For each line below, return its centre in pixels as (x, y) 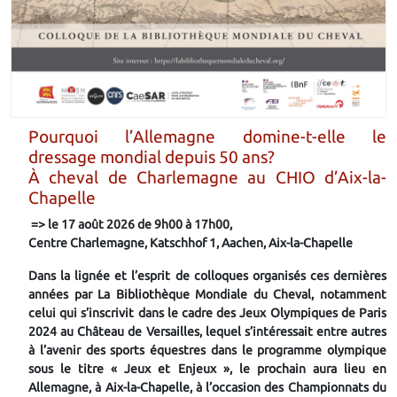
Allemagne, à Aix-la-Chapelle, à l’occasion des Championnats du (207, 387)
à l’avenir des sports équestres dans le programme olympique (207, 350)
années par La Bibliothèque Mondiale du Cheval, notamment (207, 294)
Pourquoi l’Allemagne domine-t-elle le (207, 136)
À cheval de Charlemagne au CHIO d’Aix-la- (207, 177)
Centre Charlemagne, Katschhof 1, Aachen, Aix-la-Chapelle (191, 242)
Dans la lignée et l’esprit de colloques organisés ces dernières (207, 275)
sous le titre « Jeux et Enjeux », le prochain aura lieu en (207, 368)
